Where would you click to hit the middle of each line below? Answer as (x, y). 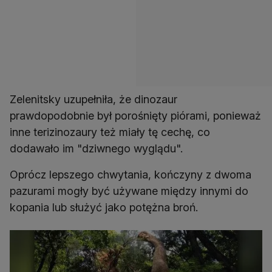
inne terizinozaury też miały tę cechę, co (110, 132)
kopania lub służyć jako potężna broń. (104, 208)
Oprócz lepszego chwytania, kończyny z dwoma (131, 175)
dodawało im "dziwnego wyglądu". (96, 149)
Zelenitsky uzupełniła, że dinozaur (93, 100)
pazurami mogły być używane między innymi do (129, 191)
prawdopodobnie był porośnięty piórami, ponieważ (135, 116)
